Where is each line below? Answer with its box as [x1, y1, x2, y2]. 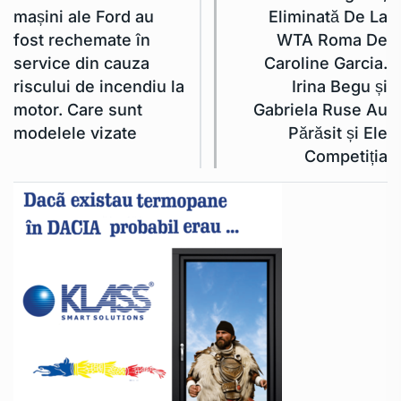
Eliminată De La [269, 6, 388, 26]
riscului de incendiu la [13, 76, 184, 96]
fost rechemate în [13, 30, 150, 49]
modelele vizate [13, 123, 137, 142]
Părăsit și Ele [288, 123, 388, 142]
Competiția [304, 146, 388, 166]
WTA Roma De [277, 30, 388, 49]
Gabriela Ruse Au [253, 99, 388, 119]
